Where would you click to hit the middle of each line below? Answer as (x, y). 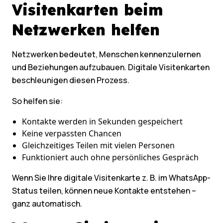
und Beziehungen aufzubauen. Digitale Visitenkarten (111, 67)
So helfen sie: (37, 101)
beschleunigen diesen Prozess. (71, 80)
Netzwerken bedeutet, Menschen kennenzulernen (106, 55)
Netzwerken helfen (86, 30)
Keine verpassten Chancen (72, 134)
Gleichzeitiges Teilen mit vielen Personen (98, 146)
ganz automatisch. (47, 204)
